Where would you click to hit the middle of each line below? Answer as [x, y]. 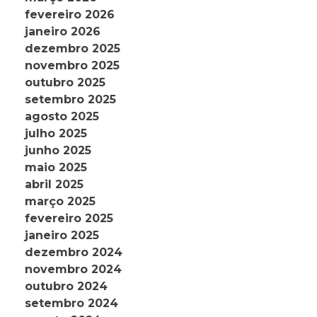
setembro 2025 [70, 100]
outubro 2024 [66, 287]
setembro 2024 [71, 304]
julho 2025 [56, 134]
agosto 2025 [62, 117]
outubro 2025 [65, 83]
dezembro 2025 [73, 49]
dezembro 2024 [74, 253]
